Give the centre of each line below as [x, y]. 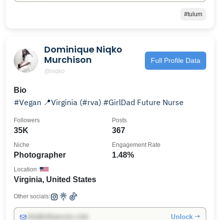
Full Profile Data [176, 60]
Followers [27, 120]
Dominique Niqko [83, 49]
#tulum [193, 14]
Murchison [68, 60]
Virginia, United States [55, 179]
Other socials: [32, 196]
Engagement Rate [136, 145]
